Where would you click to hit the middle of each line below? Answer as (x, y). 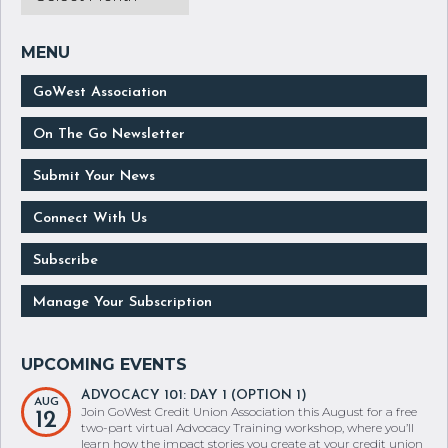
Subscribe (65, 291)
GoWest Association (100, 123)
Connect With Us (90, 249)
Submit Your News (94, 207)
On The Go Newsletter (109, 165)
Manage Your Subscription (122, 333)
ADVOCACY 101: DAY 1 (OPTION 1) (194, 426)
